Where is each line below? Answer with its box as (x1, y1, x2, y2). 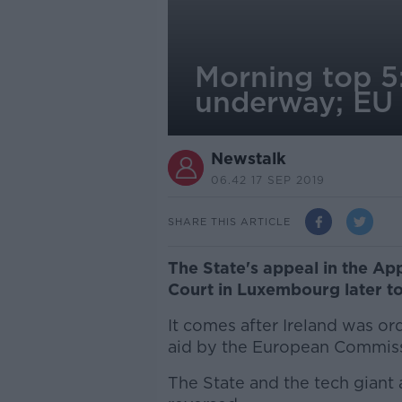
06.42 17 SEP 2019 (210, 173, 325, 187)
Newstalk (210, 149, 286, 168)
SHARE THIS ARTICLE (167, 214, 291, 228)
